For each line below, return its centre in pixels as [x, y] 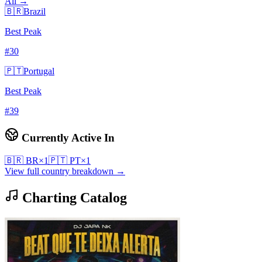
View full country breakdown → [65, 171]
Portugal [39, 71]
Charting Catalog [73, 197]
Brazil [35, 12]
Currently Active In [67, 138]
